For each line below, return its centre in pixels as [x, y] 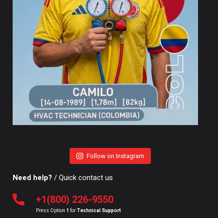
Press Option [51, 211]
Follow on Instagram [115, 156]
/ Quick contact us [82, 178]
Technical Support [99, 211]
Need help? [32, 178]
